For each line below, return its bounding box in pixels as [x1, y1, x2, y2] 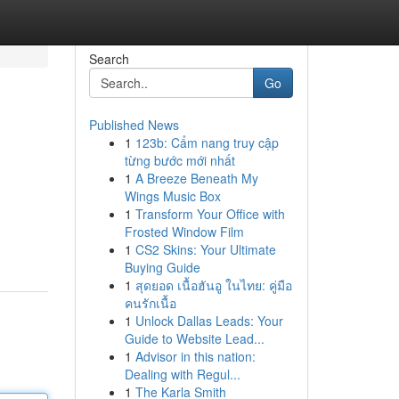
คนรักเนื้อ [124, 294, 176, 312]
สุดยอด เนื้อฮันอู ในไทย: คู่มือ [134, 276, 292, 294]
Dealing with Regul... [124, 365, 240, 383]
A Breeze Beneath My [134, 169, 258, 187]
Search [88, 50, 129, 68]
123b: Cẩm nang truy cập [134, 134, 279, 151]
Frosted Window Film [124, 223, 244, 240]
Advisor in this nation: [134, 347, 256, 365]
